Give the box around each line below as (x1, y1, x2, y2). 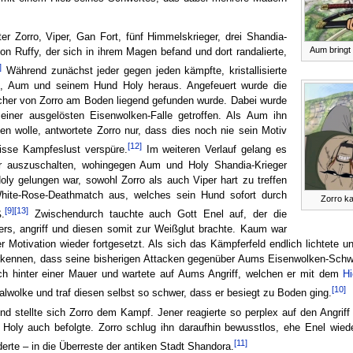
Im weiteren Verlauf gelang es (141, 144, 287, 156)
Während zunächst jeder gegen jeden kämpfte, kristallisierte (2, 65, 287, 77)
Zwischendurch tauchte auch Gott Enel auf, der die (28, 208, 287, 220)
